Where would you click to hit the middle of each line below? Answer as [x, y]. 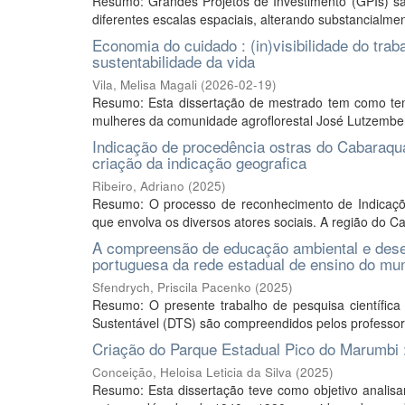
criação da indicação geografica [199, 162]
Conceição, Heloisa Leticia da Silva [192, 372]
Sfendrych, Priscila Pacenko [172, 287]
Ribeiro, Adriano [138, 186]
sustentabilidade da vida [174, 61]
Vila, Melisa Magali [145, 85]
